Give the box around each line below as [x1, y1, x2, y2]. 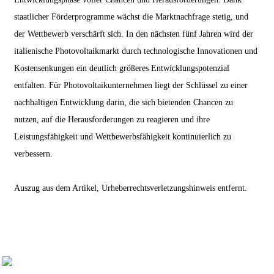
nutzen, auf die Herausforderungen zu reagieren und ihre [13, 114, 210, 124]
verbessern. [13, 149, 53, 158]
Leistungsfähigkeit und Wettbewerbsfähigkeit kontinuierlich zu [13, 131, 231, 141]
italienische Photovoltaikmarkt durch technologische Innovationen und [13, 46, 257, 56]
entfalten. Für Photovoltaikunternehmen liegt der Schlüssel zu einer [13, 80, 248, 90]
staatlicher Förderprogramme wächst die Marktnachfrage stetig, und [13, 12, 248, 21]
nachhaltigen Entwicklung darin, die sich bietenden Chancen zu [13, 97, 233, 107]
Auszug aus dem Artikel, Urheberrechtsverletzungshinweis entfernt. [13, 183, 247, 193]
